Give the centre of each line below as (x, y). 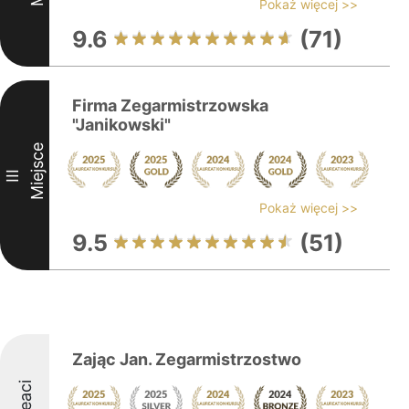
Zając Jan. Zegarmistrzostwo (187, 359)
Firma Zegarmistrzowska (170, 105)
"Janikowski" (121, 125)
